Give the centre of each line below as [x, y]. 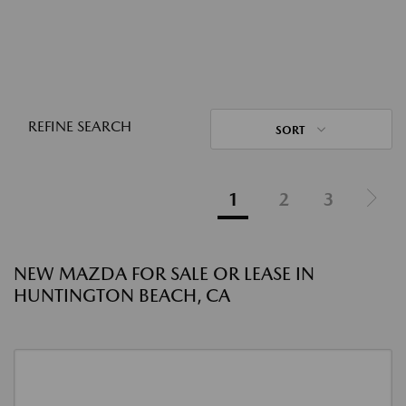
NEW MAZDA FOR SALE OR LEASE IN [164, 274]
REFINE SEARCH [80, 126]
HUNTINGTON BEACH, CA [122, 295]
